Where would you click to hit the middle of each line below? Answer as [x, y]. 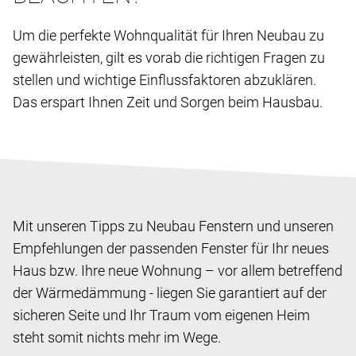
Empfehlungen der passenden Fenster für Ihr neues [171, 248]
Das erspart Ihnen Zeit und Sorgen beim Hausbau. [168, 102]
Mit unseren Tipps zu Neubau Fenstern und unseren [173, 226]
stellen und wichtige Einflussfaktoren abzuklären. [164, 79]
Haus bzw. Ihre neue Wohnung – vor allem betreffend [178, 270]
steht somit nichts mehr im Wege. [117, 337]
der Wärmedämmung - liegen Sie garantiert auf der [170, 292]
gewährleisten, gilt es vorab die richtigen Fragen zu [169, 57]
